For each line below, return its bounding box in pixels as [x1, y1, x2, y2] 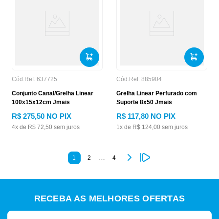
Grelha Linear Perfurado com [116, 90, 197, 97]
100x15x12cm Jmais [12, 99, 70, 106]
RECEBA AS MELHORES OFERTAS [34, 194, 185, 203]
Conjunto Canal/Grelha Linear [12, 90, 93, 97]
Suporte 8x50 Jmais [116, 99, 172, 106]
